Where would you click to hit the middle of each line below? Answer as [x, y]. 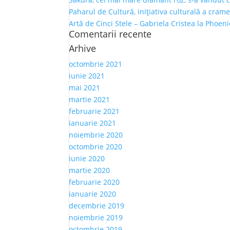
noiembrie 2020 [96, 135]
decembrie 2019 [97, 206]
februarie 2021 [94, 111]
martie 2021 [90, 99]
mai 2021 [85, 88]
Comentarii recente [110, 34]
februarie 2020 [94, 182]
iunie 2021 [87, 76]
